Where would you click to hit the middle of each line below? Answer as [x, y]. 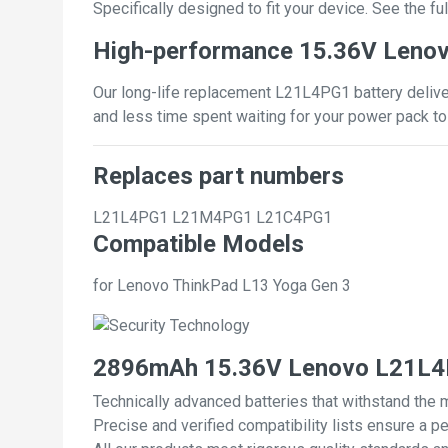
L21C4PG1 [294, 217]
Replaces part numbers [218, 175]
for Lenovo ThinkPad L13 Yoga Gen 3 [222, 285]
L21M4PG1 [212, 217]
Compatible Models [198, 243]
